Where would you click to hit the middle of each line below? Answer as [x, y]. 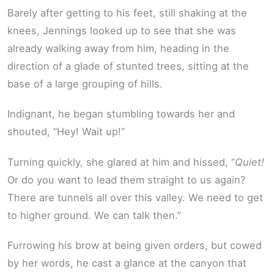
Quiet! [250, 162]
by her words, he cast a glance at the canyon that [127, 263]
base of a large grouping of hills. [85, 83]
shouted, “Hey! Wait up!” [66, 132]
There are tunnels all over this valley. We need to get [135, 197]
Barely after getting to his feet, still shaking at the [127, 13]
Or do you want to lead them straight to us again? [126, 180]
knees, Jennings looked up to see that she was [122, 30]
